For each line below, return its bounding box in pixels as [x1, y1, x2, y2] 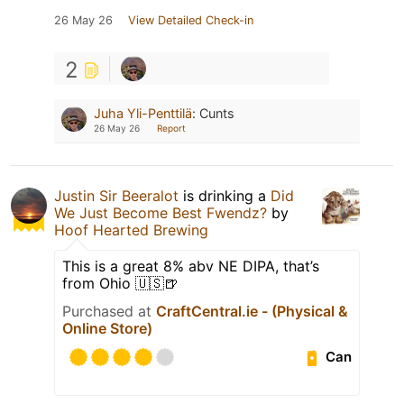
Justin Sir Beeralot [54, 186, 179, 205]
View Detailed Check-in [128, 13, 253, 27]
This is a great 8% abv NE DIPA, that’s [62, 256, 319, 275]
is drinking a [179, 186, 271, 205]
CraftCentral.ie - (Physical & [156, 301, 348, 320]
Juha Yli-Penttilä [94, 105, 192, 121]
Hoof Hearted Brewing [54, 220, 208, 239]
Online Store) [62, 318, 152, 337]
